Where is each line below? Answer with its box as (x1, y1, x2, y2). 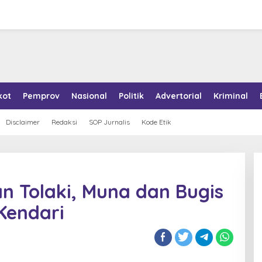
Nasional (71, 91, 107, 101)
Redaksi (51, 118, 77, 126)
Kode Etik (142, 118, 171, 126)
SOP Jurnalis (89, 118, 130, 126)
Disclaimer (6, 118, 40, 126)
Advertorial (156, 91, 202, 101)
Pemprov (23, 91, 60, 101)
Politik (119, 91, 144, 101)
